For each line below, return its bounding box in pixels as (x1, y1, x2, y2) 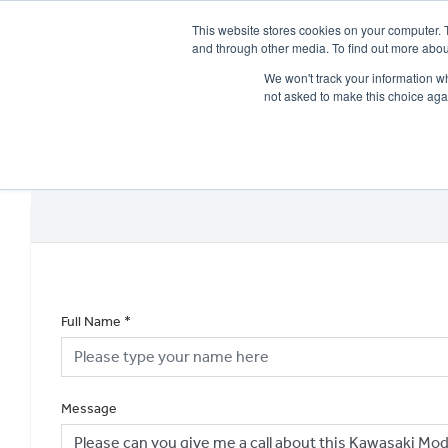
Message (61, 399, 117, 417)
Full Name (61, 312, 121, 330)
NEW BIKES (223, 108, 284, 123)
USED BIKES (310, 108, 375, 123)
